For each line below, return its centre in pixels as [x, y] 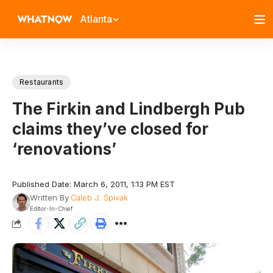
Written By [49, 197]
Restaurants [42, 82]
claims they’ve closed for [110, 129]
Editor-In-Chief [51, 208]
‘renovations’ [64, 149]
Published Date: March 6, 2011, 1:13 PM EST [94, 184]
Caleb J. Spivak [99, 197]
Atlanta [96, 19]
